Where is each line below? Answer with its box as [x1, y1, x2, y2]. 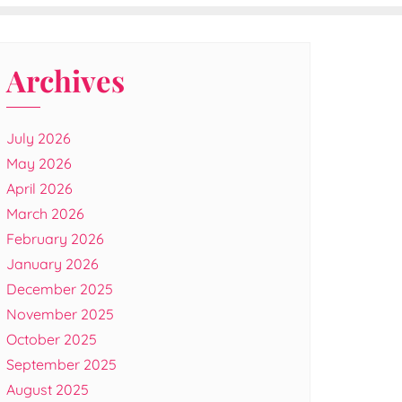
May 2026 [6, 154, 72, 172]
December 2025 [6, 280, 113, 298]
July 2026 [6, 129, 71, 147]
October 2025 [6, 330, 97, 348]
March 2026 [6, 205, 84, 223]
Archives [6, 60, 125, 100]
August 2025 [6, 380, 89, 398]
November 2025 [6, 305, 114, 323]
